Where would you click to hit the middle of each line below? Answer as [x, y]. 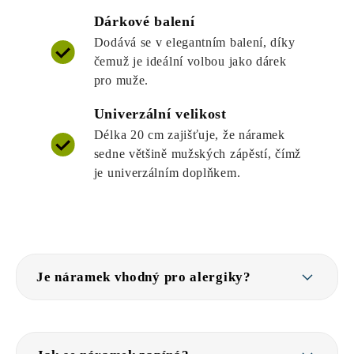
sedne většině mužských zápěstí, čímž [197, 154]
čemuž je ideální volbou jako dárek [190, 62]
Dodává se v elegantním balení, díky [194, 43]
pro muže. [121, 81]
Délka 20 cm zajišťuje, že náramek [189, 135]
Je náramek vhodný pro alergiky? [144, 277]
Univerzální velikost [160, 114]
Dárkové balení [144, 22]
